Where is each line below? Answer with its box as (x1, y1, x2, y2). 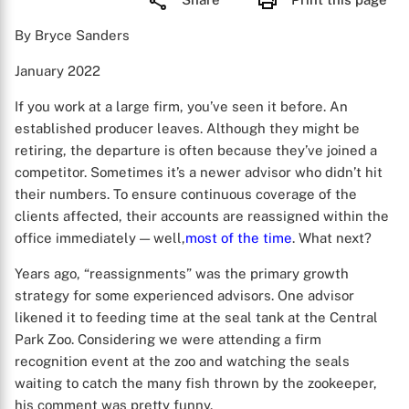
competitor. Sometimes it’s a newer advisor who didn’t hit (15, 164, 383, 180)
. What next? (292, 230, 372, 246)
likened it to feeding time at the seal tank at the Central (15, 309, 378, 325)
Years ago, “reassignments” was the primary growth (15, 266, 349, 281)
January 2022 (15, 63, 100, 79)
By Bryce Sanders (15, 27, 130, 43)
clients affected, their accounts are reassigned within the (15, 208, 389, 224)
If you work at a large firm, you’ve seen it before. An (15, 99, 348, 114)
